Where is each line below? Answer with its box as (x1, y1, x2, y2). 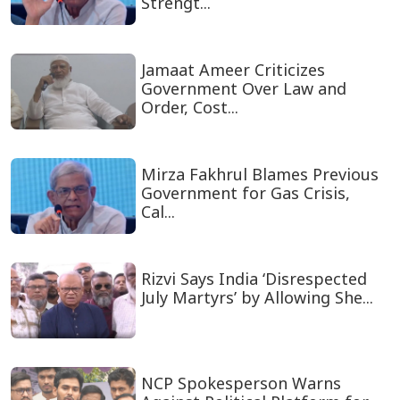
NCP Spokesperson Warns (140, 372, 341, 395)
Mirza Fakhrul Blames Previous (140, 163, 379, 186)
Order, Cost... (140, 96, 238, 119)
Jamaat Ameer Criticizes (140, 59, 325, 81)
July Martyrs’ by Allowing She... (140, 287, 373, 309)
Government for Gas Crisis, (140, 182, 350, 204)
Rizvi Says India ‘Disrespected (140, 268, 367, 290)
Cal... (140, 201, 175, 223)
